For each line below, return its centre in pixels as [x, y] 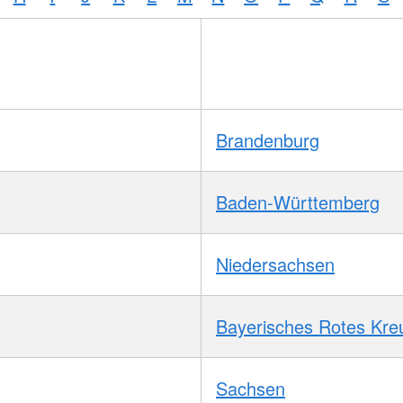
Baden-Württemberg [298, 201]
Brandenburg [268, 139]
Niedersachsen [275, 264]
